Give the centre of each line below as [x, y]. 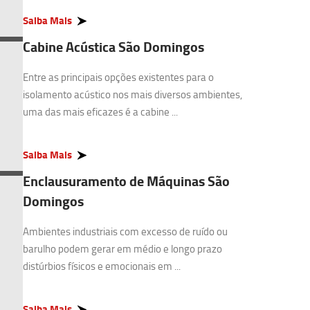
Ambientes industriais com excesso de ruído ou [125, 231]
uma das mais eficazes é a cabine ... [100, 112]
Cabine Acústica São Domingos [113, 47]
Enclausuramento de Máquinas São [126, 181]
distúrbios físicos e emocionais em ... [102, 266]
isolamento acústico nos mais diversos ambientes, [133, 94]
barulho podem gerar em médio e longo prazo [122, 249]
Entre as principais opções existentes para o [118, 77]
